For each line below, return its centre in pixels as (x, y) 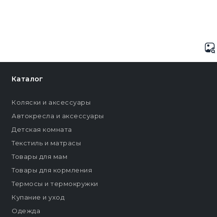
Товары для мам (39, 157)
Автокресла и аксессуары (58, 116)
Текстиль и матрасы (46, 143)
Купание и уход (38, 197)
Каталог (28, 79)
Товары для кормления (52, 170)
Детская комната (42, 130)
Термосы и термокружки (55, 184)
